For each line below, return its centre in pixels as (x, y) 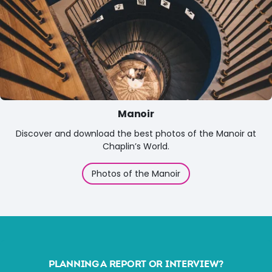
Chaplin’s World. (136, 146)
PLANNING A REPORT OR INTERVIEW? (136, 265)
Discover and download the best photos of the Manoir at (136, 134)
